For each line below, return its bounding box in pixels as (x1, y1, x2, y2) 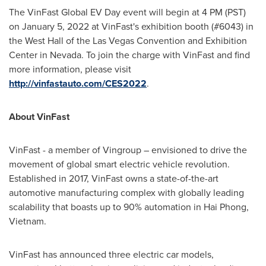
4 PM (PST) (202, 5, 246, 19)
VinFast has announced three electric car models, (9, 247, 214, 261)
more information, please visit (9, 62, 131, 76)
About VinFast (9, 109, 69, 123)
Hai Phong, (204, 199, 249, 214)
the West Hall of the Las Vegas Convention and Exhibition (9, 33, 247, 47)
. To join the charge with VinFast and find (81, 47, 250, 62)
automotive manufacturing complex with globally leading (9, 185, 244, 199)
